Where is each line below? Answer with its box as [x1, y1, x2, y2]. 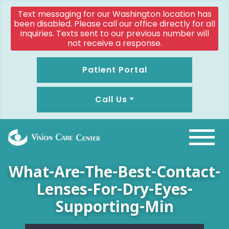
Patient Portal [82, 64, 147, 76]
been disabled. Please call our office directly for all [14, 18, 215, 30]
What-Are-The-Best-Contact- [9, 162, 220, 182]
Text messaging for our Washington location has [17, 8, 212, 20]
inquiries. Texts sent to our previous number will [20, 28, 209, 39]
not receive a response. [67, 37, 162, 49]
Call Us [95, 94, 127, 105]
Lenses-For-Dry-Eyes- [36, 179, 193, 199]
